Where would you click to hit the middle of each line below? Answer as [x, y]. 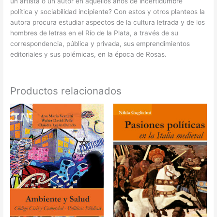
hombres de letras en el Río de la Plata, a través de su [94, 33]
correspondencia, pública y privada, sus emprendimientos [100, 43]
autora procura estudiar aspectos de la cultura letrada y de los [108, 22]
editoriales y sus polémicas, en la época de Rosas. [89, 54]
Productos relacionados [66, 91]
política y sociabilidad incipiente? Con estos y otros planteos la [108, 11]
